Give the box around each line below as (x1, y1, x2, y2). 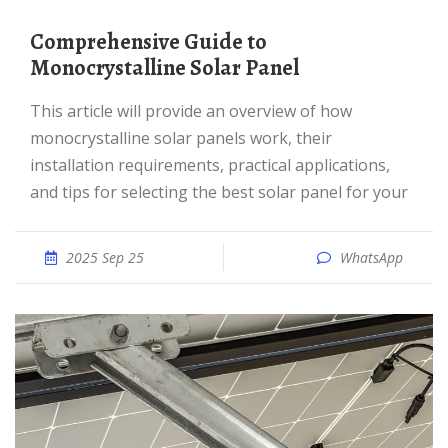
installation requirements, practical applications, (30, 154, 390, 176)
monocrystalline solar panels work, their (30, 127, 332, 149)
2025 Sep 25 (66, 248, 144, 267)
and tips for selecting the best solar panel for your (30, 181, 408, 203)
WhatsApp (340, 248, 403, 267)
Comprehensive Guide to (30, 27, 44, 57)
